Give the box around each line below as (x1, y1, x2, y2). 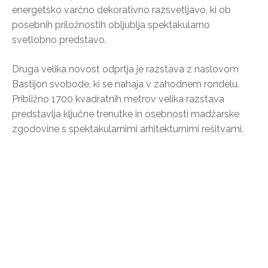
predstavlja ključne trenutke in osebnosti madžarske (12, 108, 239, 120)
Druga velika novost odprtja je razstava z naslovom (12, 63, 239, 75)
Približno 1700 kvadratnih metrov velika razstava (12, 93, 224, 105)
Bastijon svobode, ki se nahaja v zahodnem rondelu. (12, 78, 239, 90)
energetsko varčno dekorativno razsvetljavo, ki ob (12, 4, 231, 16)
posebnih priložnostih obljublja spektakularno (12, 19, 210, 31)
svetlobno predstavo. (12, 34, 106, 46)
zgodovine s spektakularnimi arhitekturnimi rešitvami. (12, 123, 243, 135)
